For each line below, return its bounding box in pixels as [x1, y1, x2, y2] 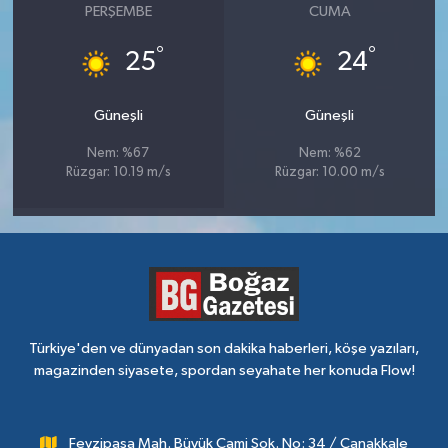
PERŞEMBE [84, 4, 152, 20]
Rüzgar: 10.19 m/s [65, 166, 171, 180]
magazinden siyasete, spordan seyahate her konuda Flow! [33, 363, 415, 378]
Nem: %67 [87, 147, 150, 161]
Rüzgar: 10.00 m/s [274, 166, 385, 180]
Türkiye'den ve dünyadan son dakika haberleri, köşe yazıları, [29, 341, 419, 356]
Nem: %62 [298, 147, 361, 161]
